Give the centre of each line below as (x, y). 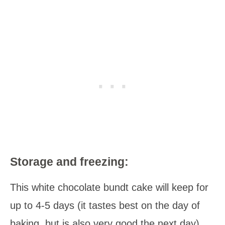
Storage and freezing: (69, 161)
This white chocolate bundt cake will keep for (109, 187)
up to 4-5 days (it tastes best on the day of (105, 205)
